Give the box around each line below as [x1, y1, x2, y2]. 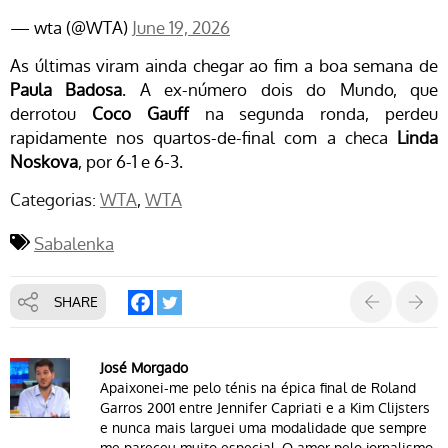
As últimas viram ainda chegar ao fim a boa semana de [10, 53, 438, 78]
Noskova [10, 149, 78, 174]
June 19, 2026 [132, 15, 230, 40]
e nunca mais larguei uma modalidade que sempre [100, 417, 427, 438]
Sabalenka [34, 231, 114, 256]
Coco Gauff [91, 101, 189, 126]
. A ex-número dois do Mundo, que [122, 77, 439, 102]
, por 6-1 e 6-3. [78, 149, 183, 174]
